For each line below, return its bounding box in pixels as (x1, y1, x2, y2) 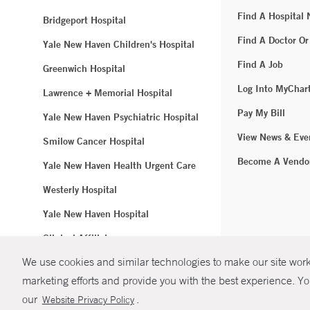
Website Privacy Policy (42, 293, 134, 307)
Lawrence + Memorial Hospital (43, 86, 172, 100)
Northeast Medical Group (43, 256, 149, 269)
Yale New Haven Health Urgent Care (43, 159, 196, 172)
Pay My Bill (237, 107, 285, 120)
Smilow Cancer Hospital (43, 135, 145, 148)
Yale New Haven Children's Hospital (43, 38, 194, 51)
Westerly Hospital (43, 183, 117, 197)
